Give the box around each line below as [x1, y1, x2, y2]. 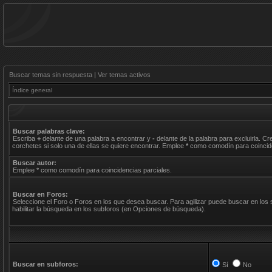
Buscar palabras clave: [13, 127, 85, 135]
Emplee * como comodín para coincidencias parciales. [13, 166, 172, 174]
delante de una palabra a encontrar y [41, 135, 152, 142]
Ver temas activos [98, 71, 151, 78]
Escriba [13, 135, 37, 142]
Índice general [12, 87, 52, 93]
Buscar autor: [13, 159, 56, 166]
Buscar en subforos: [13, 260, 78, 268]
